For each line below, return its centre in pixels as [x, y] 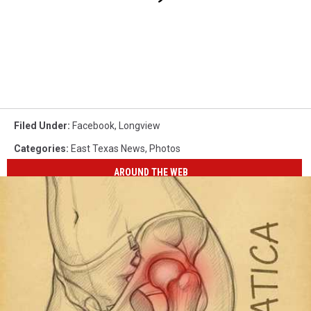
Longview [140, 125]
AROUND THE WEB [151, 173]
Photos [165, 148]
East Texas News [108, 148]
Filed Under [41, 125]
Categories [40, 148]
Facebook [93, 125]
